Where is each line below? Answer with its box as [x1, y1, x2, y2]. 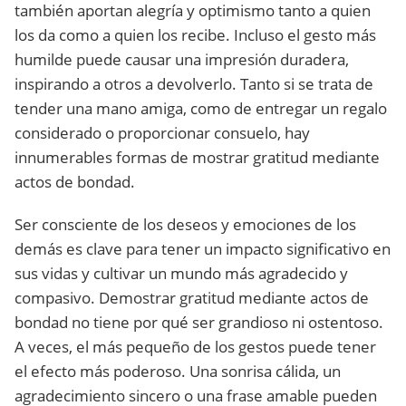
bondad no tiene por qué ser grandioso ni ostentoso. [14, 312, 383, 333]
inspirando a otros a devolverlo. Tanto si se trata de [14, 73, 373, 94]
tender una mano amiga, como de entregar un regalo [14, 98, 387, 119]
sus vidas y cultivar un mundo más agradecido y [14, 263, 348, 284]
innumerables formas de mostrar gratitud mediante [14, 147, 380, 168]
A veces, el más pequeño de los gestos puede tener [14, 336, 376, 357]
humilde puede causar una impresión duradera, [14, 49, 349, 70]
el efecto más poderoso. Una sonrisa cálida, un [14, 361, 341, 382]
